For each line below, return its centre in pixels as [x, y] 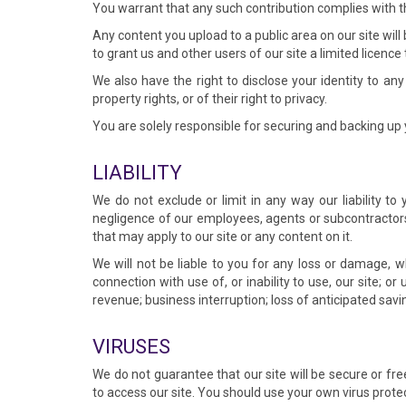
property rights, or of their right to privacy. [210, 99]
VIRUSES [131, 347]
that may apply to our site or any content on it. [222, 237]
